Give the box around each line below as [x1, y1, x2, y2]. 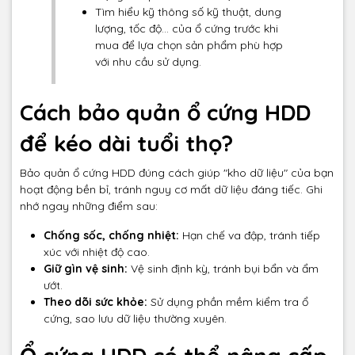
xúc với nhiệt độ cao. [44, 245, 150, 260]
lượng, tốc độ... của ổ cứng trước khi [95, 21, 278, 36]
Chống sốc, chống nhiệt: [44, 228, 179, 243]
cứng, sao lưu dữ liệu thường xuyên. [44, 311, 227, 326]
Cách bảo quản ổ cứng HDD [20, 98, 311, 127]
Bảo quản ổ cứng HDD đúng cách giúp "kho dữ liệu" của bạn [20, 166, 334, 181]
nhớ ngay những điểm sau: [20, 199, 158, 214]
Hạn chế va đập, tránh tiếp [179, 228, 320, 243]
